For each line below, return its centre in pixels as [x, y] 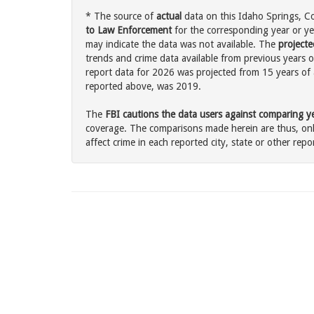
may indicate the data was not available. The [182, 45]
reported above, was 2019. [143, 87]
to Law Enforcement [129, 30]
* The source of [121, 16]
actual [169, 16]
